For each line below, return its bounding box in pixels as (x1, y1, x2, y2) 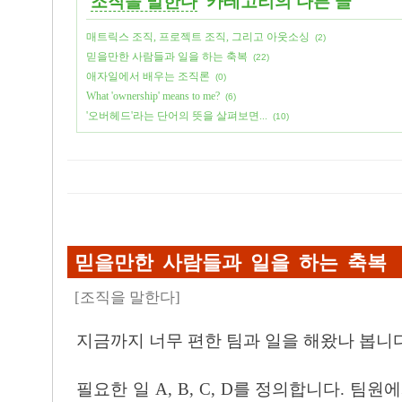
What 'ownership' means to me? (86, 90, 220, 102)
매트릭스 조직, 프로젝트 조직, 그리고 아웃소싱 (86, 31, 310, 43)
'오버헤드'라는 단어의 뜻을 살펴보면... (86, 109, 267, 122)
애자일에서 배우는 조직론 (86, 70, 210, 83)
